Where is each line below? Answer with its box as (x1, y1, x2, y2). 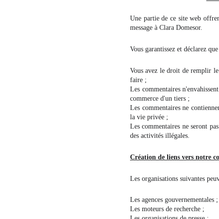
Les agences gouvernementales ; (130, 196, 218, 203)
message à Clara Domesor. (130, 24, 202, 31)
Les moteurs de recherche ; (130, 205, 204, 213)
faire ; (130, 76, 147, 84)
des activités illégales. (130, 132, 190, 139)
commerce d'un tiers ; (130, 95, 190, 102)
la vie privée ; (130, 113, 168, 121)
